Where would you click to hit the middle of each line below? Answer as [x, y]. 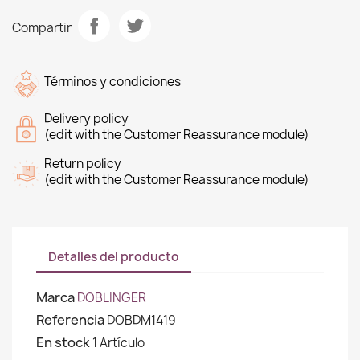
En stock [63, 342]
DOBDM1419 [141, 320]
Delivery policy [86, 119]
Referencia [70, 320]
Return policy [83, 164]
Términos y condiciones [112, 82]
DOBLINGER [112, 298]
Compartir [42, 27]
